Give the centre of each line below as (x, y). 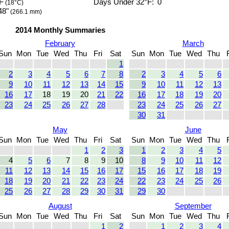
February (60, 44)
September (193, 206)
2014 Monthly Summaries (60, 30)
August (60, 206)
